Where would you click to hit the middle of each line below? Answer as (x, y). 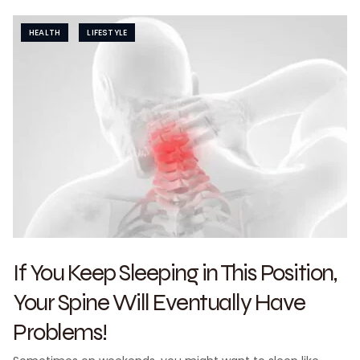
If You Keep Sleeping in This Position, (174, 272)
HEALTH (45, 33)
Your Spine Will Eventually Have (159, 302)
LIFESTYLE (107, 33)
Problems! (60, 331)
